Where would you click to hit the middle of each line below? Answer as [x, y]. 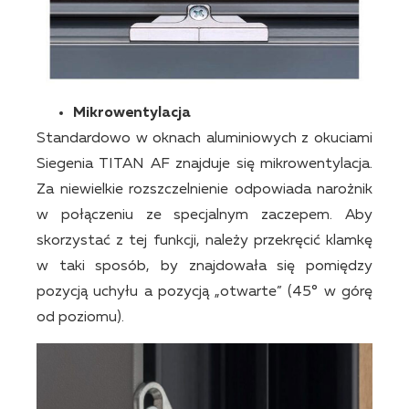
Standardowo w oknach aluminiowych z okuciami [204, 138]
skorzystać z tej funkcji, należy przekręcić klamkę [204, 241]
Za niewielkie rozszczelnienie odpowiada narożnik [204, 189]
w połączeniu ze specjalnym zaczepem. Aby [204, 215]
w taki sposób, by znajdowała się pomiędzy [204, 266]
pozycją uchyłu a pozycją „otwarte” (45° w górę [204, 292]
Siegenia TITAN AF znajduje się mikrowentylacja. [204, 164]
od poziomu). [80, 317]
